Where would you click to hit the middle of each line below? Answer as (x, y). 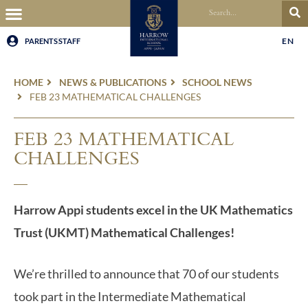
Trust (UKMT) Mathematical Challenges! (125, 232)
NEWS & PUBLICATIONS (113, 82)
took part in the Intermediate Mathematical (130, 296)
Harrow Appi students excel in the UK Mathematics (153, 210)
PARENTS (42, 41)
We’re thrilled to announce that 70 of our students (146, 274)
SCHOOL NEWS (217, 82)
